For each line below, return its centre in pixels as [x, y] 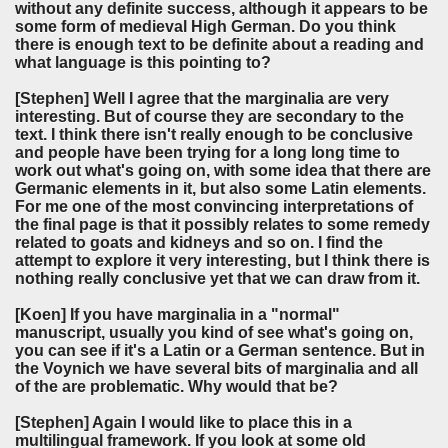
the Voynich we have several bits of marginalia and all [216, 369]
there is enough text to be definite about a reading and [219, 45]
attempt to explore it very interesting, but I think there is [222, 261]
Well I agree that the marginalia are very [239, 99]
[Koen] [40, 315]
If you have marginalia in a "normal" [203, 315]
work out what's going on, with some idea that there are [223, 171]
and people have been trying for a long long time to [207, 153]
